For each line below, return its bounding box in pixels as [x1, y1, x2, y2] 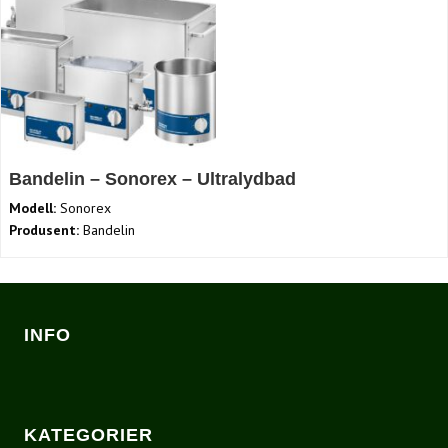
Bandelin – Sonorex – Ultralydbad [9, 169, 296, 190]
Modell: [9, 199, 56, 218]
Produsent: [9, 221, 79, 240]
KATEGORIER [24, 424, 153, 445]
